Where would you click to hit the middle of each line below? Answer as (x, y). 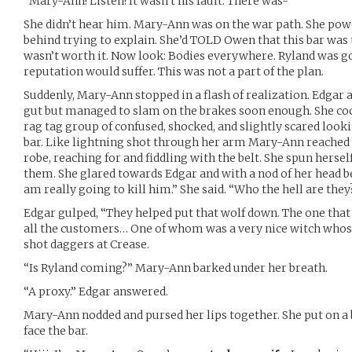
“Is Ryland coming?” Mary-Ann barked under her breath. (176, 268)
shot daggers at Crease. (86, 244)
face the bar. (56, 330)
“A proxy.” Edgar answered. (96, 291)
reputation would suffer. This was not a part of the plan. (174, 71)
